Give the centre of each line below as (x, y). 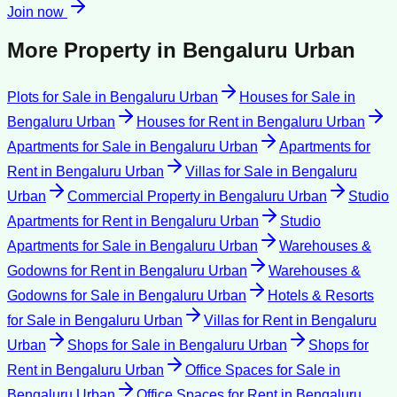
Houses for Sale (290, 97)
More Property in (95, 51)
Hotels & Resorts (321, 296)
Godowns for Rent (64, 271)
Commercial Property (134, 197)
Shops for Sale (114, 346)
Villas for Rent (248, 321)
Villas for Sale (229, 172)
